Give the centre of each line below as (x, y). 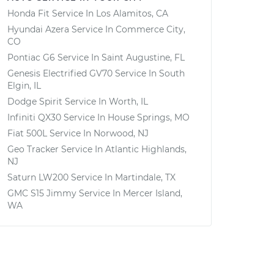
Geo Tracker (33, 149)
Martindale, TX (145, 177)
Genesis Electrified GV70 (60, 73)
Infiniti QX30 (34, 117)
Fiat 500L (27, 133)
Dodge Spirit (35, 102)
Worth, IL (128, 102)
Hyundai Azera (38, 29)
